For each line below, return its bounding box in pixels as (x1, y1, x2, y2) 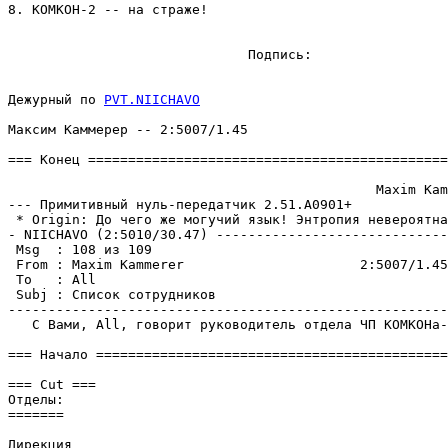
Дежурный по (8, 92, 104, 107)
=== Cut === (8, 377, 96, 392)
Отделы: (8, 392, 64, 407)
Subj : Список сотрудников (8, 287, 216, 302)
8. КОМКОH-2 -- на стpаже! (8, 2, 208, 17)
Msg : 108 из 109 (8, 242, 152, 257)
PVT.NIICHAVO (104, 92, 200, 107)
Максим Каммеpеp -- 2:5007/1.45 (8, 122, 248, 137)
